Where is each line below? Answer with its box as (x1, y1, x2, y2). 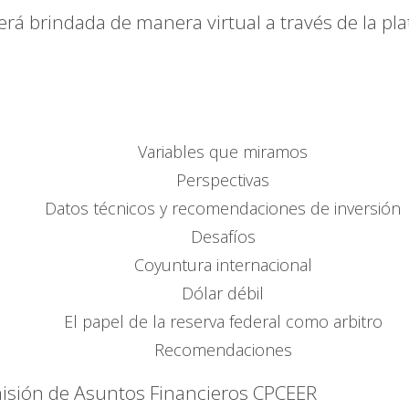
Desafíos (190, 225, 256, 248)
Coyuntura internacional (133, 254, 312, 277)
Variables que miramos (138, 141, 308, 163)
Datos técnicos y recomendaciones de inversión (45, 197, 401, 220)
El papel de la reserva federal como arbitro (63, 310, 383, 333)
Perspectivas (176, 169, 269, 192)
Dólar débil (182, 282, 264, 305)
